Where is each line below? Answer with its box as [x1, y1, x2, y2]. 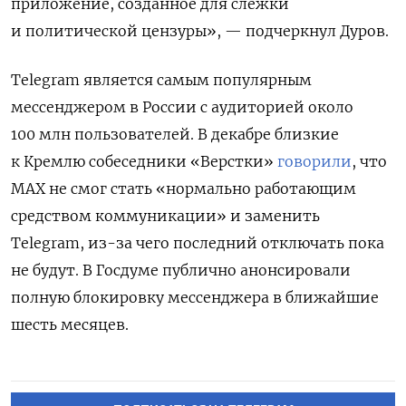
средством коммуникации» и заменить [11, 206, 320, 225]
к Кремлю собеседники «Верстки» [11, 151, 277, 170]
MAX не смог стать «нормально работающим [11, 179, 356, 198]
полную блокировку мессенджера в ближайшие [11, 287, 379, 306]
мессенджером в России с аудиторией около [11, 97, 353, 116]
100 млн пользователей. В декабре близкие [11, 124, 339, 143]
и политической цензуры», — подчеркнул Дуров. [11, 21, 389, 40]
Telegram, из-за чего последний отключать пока [11, 233, 384, 252]
